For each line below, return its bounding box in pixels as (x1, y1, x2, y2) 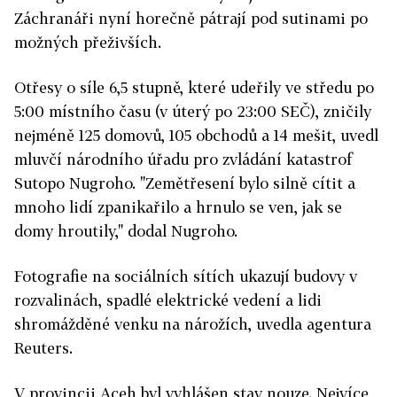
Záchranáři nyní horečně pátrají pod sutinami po (14, 9, 368, 28)
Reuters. (14, 339, 73, 358)
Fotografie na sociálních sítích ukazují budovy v (14, 267, 357, 286)
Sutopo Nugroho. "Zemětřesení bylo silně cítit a (14, 174, 355, 193)
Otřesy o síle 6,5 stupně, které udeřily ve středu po (14, 78, 374, 97)
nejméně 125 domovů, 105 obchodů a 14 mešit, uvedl (14, 126, 378, 145)
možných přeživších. (14, 33, 161, 52)
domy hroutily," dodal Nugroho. (14, 222, 237, 241)
